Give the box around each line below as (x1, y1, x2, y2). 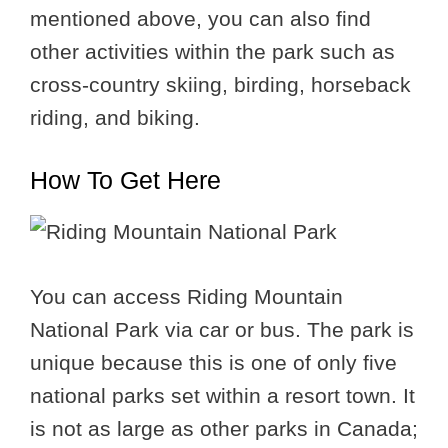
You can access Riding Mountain (30, 284, 343, 308)
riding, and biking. (30, 105, 200, 129)
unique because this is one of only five (30, 350, 397, 374)
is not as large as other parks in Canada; (30, 416, 418, 440)
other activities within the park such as (30, 39, 395, 63)
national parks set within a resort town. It (30, 383, 415, 407)
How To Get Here (30, 166, 221, 195)
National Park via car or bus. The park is (30, 317, 414, 341)
